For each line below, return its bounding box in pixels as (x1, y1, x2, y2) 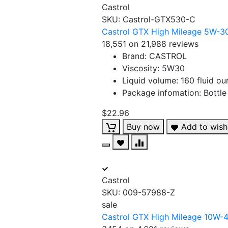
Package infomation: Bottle (122, 88, 226, 98)
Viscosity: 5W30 (122, 63, 185, 73)
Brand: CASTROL (122, 51, 187, 61)
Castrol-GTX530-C (120, 14, 195, 24)
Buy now (127, 122, 160, 132)
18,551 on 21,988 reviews (102, 39, 198, 49)
